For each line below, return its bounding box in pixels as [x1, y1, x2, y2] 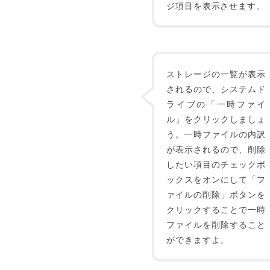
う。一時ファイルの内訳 [166, 128, 266, 140]
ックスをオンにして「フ [166, 173, 266, 185]
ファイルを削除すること [166, 218, 266, 230]
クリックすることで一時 [166, 203, 266, 215]
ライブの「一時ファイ [166, 98, 266, 110]
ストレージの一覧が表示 [166, 67, 266, 80]
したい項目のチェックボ [166, 158, 266, 170]
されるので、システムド [166, 83, 266, 95]
